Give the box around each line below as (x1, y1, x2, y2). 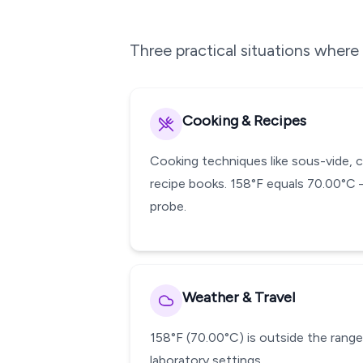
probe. (150, 199, 186, 214)
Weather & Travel (182, 288, 295, 306)
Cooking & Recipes (182, 112, 306, 130)
